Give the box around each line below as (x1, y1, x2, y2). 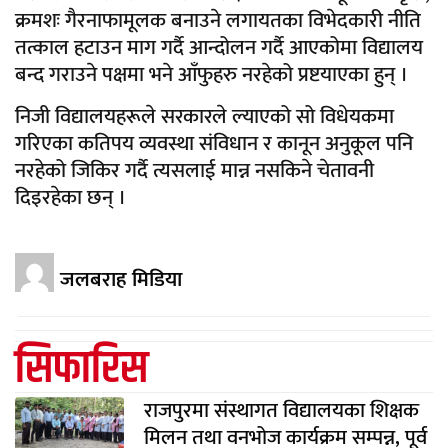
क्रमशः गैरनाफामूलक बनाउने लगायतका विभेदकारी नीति (15, 3, 421, 39)
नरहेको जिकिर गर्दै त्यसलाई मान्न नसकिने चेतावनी (15, 152, 374, 188)
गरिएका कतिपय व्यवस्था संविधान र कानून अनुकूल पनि (15, 125, 413, 161)
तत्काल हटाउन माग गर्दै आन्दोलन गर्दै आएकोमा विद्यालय (15, 30, 423, 66)
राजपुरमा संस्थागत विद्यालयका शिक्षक (143, 393, 419, 429)
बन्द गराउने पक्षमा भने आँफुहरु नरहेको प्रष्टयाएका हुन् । (15, 57, 408, 93)
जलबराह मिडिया (60, 262, 182, 298)
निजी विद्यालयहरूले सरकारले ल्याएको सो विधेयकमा (15, 98, 394, 134)
